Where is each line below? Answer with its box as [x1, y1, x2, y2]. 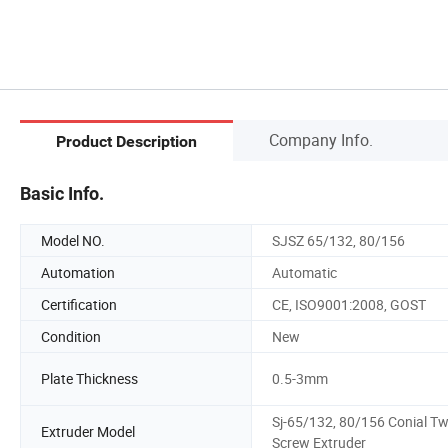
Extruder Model [41, 422, 135, 442]
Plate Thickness [41, 369, 138, 389]
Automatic [272, 262, 337, 282]
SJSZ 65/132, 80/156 [272, 230, 405, 250]
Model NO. [41, 230, 105, 250]
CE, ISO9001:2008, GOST [272, 294, 426, 314]
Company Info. [269, 128, 373, 151]
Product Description [56, 132, 197, 152]
